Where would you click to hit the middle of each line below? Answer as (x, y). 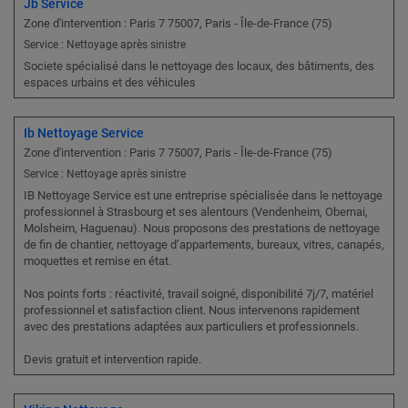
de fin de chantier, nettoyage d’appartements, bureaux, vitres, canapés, (204, 245)
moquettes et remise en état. (97, 261)
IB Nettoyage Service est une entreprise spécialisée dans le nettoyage (203, 196)
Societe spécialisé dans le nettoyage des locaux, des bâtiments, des (199, 66)
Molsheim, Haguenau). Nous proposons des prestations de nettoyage (202, 229)
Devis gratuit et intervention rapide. (112, 360)
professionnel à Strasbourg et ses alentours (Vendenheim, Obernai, (196, 212)
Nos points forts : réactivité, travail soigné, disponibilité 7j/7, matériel (199, 294)
